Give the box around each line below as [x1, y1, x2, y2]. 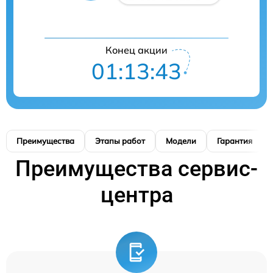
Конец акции [105, 43, 168, 56]
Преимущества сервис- [15, 155, 258, 182]
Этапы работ [95, 135, 145, 146]
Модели [166, 135, 196, 146]
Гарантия [217, 135, 252, 146]
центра [100, 182, 173, 208]
